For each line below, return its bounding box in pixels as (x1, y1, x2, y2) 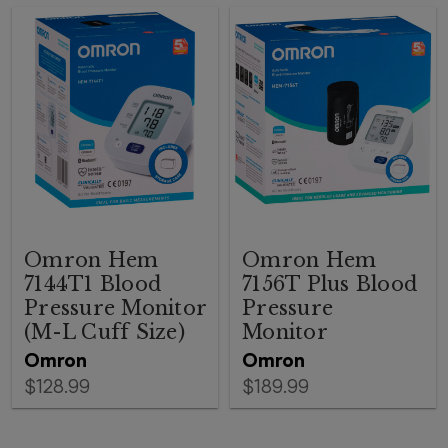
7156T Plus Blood (242, 272, 417, 296)
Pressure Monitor (24, 296, 206, 320)
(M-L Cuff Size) (24, 320, 185, 344)
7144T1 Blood (24, 272, 161, 296)
